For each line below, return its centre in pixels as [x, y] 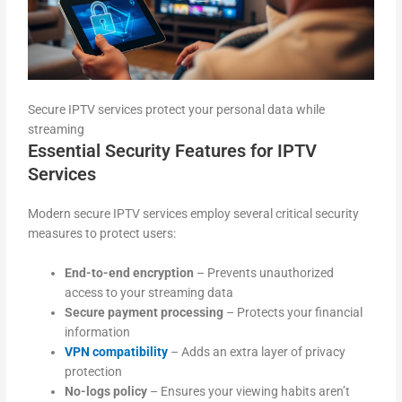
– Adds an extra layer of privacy [257, 352]
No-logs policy [106, 392]
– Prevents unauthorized [264, 273]
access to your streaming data [149, 293]
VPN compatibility [117, 352]
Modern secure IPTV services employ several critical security [194, 214]
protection [94, 372]
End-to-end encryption [130, 273]
